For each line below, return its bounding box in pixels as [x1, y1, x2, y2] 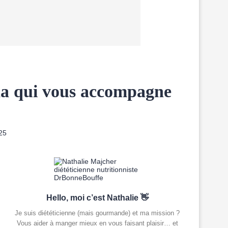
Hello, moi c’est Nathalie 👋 [46, 193, 149, 202]
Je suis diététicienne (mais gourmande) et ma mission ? [15, 209, 180, 217]
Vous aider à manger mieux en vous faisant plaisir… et [16, 219, 178, 227]
